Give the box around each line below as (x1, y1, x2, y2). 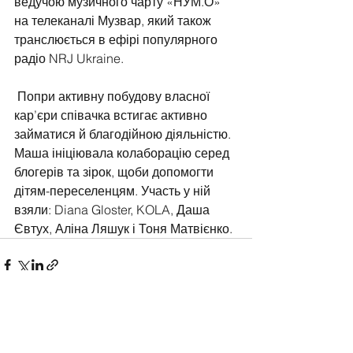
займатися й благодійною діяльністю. (14, 126, 234, 143)
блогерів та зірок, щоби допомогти (14, 164, 217, 180)
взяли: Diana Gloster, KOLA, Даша (14, 202, 213, 218)
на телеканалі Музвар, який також (14, 13, 214, 29)
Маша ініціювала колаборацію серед (14, 145, 232, 162)
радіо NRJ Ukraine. (14, 50, 124, 67)
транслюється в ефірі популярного (14, 32, 221, 48)
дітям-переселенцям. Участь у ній (14, 183, 214, 199)
